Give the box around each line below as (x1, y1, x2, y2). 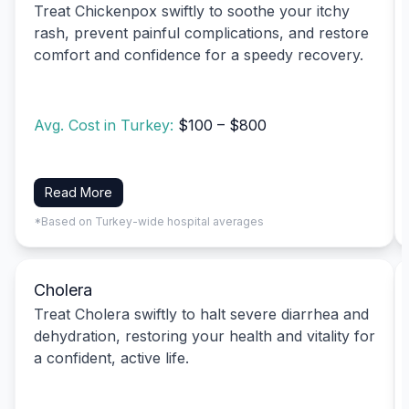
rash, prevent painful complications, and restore (34, 23, 369, 42)
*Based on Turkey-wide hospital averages (34, 214, 264, 228)
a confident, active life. (34, 348, 189, 367)
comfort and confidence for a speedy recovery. (34, 45, 363, 64)
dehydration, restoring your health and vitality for (34, 326, 375, 345)
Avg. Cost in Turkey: (34, 116, 178, 135)
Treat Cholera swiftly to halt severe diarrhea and (34, 304, 369, 323)
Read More (45, 184, 112, 200)
